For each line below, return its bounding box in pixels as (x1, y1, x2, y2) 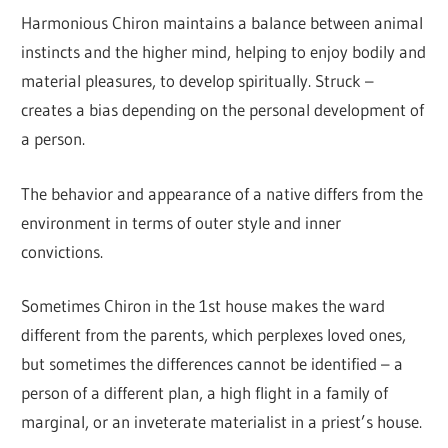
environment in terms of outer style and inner (21, 211, 342, 233)
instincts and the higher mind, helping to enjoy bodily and (21, 41, 427, 63)
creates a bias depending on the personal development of (21, 99, 425, 121)
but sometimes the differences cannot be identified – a (21, 353, 404, 375)
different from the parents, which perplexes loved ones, (21, 324, 407, 346)
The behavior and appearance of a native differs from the (21, 182, 424, 204)
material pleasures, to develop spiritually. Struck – (21, 70, 375, 92)
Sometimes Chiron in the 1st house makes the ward (21, 295, 386, 317)
